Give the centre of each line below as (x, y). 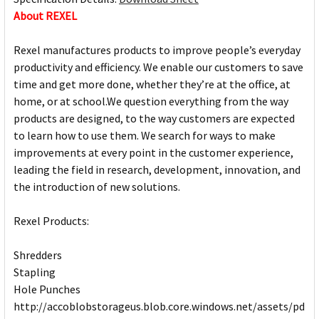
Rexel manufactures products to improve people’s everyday (157, 50)
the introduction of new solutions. (97, 187)
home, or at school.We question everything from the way (151, 101)
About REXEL (45, 16)
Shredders (38, 255)
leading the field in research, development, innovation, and (157, 170)
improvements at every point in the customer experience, (153, 153)
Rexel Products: (51, 221)
